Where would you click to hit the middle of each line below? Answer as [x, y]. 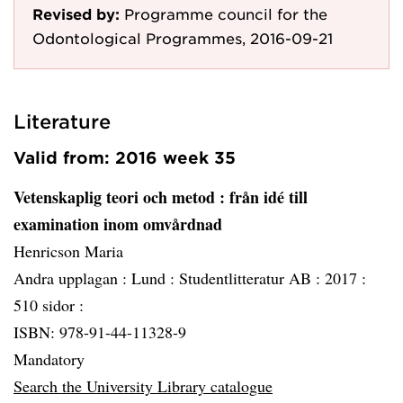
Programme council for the [226, 13]
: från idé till [264, 197]
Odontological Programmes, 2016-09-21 [183, 38]
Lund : [155, 278]
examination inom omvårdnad [118, 224]
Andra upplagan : [72, 278]
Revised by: [76, 13]
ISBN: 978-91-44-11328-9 [100, 332]
